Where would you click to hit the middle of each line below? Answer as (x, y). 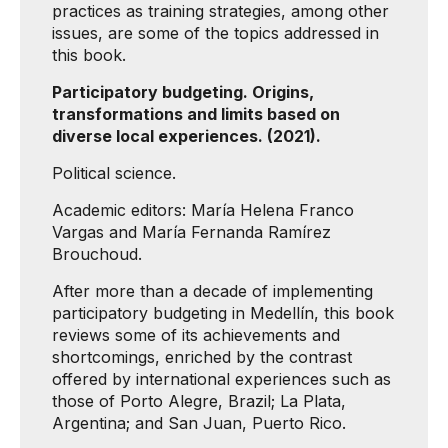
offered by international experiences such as (221, 379)
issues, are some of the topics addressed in (215, 33)
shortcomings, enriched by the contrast (202, 357)
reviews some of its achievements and (196, 335)
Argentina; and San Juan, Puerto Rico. (199, 423)
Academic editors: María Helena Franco (203, 210)
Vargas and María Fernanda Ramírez (191, 232)
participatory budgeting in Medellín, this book (223, 313)
